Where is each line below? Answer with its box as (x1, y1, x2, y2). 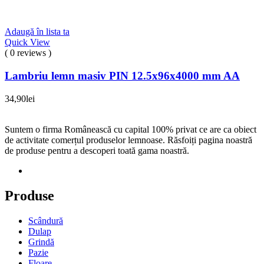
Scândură (28, 215, 63, 226)
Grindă (28, 236, 54, 247)
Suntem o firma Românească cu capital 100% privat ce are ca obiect (5, 124, 256, 134)
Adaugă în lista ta (5, 27, 70, 37)
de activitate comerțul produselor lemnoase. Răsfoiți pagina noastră (5, 134, 252, 145)
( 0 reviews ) (5, 48, 51, 58)
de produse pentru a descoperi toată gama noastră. (5, 145, 189, 156)
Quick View (5, 37, 50, 48)
